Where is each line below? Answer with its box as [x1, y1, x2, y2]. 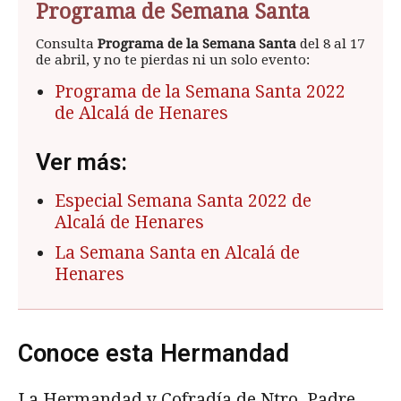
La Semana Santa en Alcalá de [55, 242, 300, 263]
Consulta [36, 35, 98, 52]
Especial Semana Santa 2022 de [55, 190, 311, 211]
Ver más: [36, 148, 127, 175]
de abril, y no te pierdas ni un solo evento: [36, 51, 310, 68]
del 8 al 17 [296, 35, 364, 52]
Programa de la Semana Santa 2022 [55, 81, 346, 102]
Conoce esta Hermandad [18, 338, 289, 368]
